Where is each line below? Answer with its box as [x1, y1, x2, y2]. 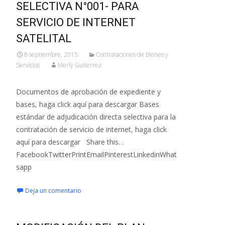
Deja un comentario [25, 186, 81, 195]
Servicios [16, 61, 40, 69]
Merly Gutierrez [58, 61, 101, 69]
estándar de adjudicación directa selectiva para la [16, 112, 176, 122]
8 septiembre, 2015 [24, 50, 78, 59]
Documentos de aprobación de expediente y [16, 87, 161, 96]
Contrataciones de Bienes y [96, 50, 168, 59]
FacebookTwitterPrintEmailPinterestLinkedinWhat [16, 150, 177, 159]
